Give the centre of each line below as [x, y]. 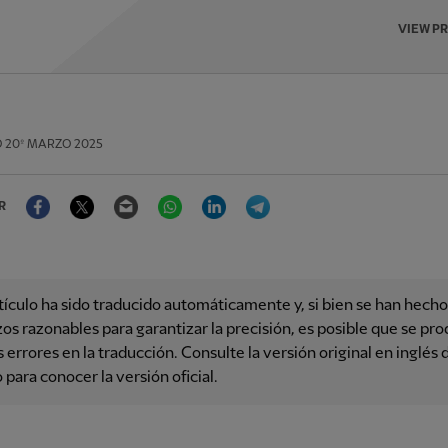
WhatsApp [218, 194]
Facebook [84, 194]
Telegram [303, 194]
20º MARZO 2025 [54, 144]
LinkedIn [256, 194]
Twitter [120, 194]
